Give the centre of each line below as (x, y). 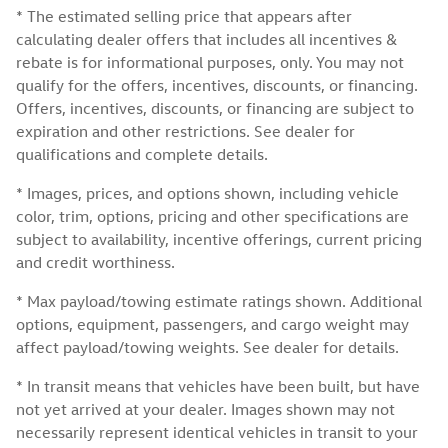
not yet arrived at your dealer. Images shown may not (205, 409)
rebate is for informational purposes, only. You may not (210, 62)
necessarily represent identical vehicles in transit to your (217, 432)
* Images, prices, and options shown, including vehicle (207, 193)
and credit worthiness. (95, 262)
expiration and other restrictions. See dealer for (185, 131)
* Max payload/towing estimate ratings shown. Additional (219, 301)
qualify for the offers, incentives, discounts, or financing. (217, 85)
